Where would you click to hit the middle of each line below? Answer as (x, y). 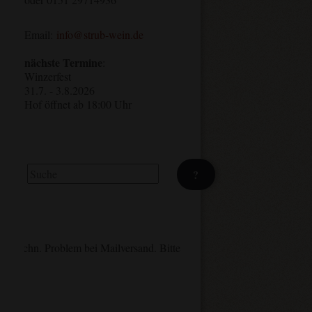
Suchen (40, 167)
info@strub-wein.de (98, 35)
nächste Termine (63, 63)
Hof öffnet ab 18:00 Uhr (78, 104)
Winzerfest (47, 77)
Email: (38, 35)
